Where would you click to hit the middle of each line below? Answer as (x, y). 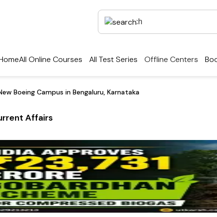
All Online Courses (51, 60)
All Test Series (113, 60)
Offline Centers (171, 60)
